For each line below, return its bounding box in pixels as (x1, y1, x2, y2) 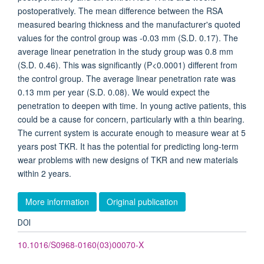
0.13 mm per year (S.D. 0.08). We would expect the (18, 86, 210, 98)
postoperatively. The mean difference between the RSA (18, 5, 223, 16)
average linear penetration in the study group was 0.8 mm (18, 45, 233, 57)
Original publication (107, 195, 178, 207)
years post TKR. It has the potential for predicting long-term (18, 140, 239, 152)
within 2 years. (18, 167, 71, 179)
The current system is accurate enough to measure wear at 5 (18, 127, 246, 138)
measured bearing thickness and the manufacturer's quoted (18, 18, 240, 30)
